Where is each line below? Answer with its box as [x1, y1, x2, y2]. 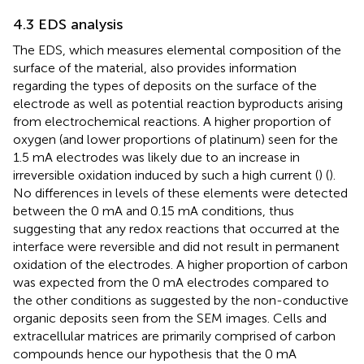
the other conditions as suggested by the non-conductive [13, 292, 349, 309]
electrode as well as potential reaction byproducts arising [13, 96, 343, 112]
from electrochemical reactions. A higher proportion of [13, 114, 331, 130]
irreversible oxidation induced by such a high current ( [13, 167, 318, 184]
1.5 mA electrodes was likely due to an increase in [13, 149, 300, 166]
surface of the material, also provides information [13, 60, 297, 76]
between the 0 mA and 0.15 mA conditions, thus [13, 203, 294, 219]
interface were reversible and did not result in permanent [13, 239, 340, 255]
